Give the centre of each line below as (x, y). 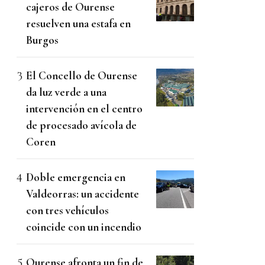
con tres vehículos (67, 211)
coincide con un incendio (84, 227)
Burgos (42, 40)
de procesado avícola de (81, 125)
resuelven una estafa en (78, 24)
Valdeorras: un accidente (83, 194)
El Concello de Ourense (82, 76)
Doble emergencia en (76, 177)
